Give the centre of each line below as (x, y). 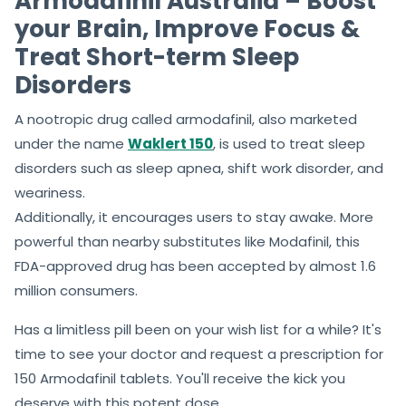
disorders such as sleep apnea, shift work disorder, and (199, 168)
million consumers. (76, 290)
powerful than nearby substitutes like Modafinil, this (187, 241)
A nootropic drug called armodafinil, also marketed (186, 119)
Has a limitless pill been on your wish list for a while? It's (198, 329)
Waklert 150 (170, 143)
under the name (71, 143)
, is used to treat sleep (289, 143)
